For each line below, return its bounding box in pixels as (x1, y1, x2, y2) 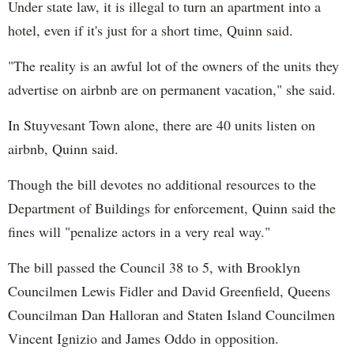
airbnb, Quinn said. (8, 138, 123, 158)
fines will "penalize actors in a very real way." (8, 221, 275, 241)
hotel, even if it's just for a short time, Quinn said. (8, 20, 298, 40)
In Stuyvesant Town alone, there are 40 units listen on (8, 115, 315, 134)
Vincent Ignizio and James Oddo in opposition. (8, 328, 288, 348)
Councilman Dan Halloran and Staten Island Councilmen (8, 304, 335, 324)
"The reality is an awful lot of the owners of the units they (8, 55, 339, 75)
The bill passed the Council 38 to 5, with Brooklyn (8, 257, 300, 277)
